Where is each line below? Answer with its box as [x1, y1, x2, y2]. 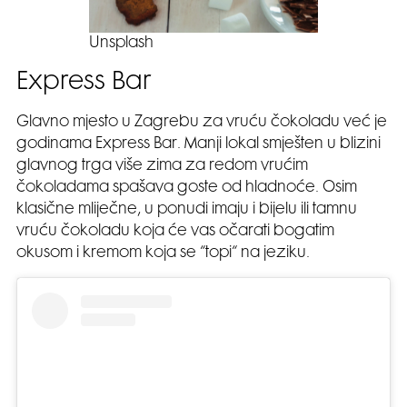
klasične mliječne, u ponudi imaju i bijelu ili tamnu [16, 202, 357, 217]
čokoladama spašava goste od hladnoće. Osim [16, 180, 357, 195]
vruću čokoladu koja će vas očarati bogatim [16, 223, 334, 239]
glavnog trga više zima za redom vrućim [16, 158, 308, 174]
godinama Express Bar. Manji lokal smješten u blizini [16, 136, 381, 152]
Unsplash [89, 35, 154, 51]
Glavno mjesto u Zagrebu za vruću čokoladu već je [16, 114, 387, 130]
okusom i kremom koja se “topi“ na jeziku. [16, 245, 310, 261]
